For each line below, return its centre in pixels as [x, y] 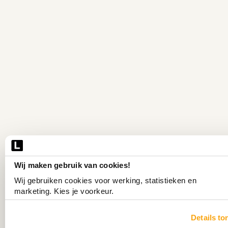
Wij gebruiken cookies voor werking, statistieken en [105, 181]
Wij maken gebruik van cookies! [72, 165]
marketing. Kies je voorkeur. [64, 191]
